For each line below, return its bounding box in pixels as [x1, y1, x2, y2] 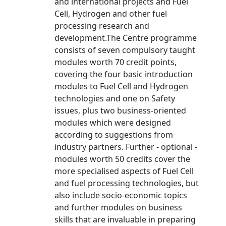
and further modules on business [54, 202, 182, 213]
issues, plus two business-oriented [54, 105, 186, 116]
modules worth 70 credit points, [54, 56, 177, 68]
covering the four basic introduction [54, 69, 193, 80]
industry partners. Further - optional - [54, 141, 197, 152]
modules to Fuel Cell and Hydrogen [54, 81, 188, 92]
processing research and [54, 20, 149, 31]
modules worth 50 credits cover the [54, 153, 190, 164]
